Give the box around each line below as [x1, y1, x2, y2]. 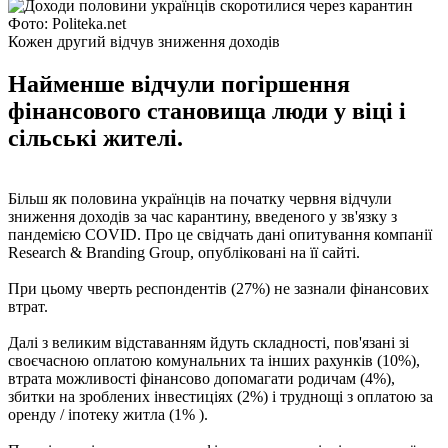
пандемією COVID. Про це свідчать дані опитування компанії [8, 225, 432, 243]
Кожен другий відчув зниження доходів [8, 32, 280, 50]
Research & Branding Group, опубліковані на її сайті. [8, 243, 360, 261]
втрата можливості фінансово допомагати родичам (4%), [8, 369, 395, 387]
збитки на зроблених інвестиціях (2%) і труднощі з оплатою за [8, 387, 433, 405]
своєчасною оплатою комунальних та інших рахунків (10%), [8, 351, 420, 369]
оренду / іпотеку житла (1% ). [8, 405, 208, 423]
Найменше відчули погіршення [8, 70, 350, 97]
